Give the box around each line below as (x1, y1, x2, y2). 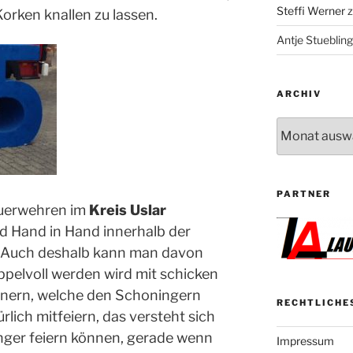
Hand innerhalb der (61, 223, 191, 240)
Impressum (276, 333, 334, 347)
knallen (44, 6, 91, 24)
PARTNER (276, 188, 331, 199)
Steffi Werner (276, 3, 345, 17)
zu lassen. (91, 6, 158, 24)
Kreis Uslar (89, 202, 166, 219)
